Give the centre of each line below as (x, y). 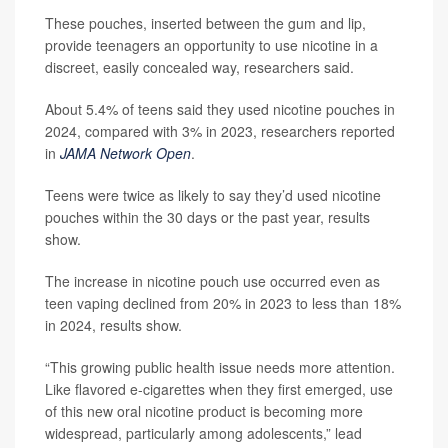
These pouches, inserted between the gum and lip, (205, 23)
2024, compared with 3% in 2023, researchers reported (220, 131)
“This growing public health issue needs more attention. (220, 367)
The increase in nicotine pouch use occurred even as (212, 281)
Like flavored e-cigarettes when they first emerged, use (219, 389)
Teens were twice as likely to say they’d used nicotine (213, 195)
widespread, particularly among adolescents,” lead (203, 433)
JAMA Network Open (125, 153)
